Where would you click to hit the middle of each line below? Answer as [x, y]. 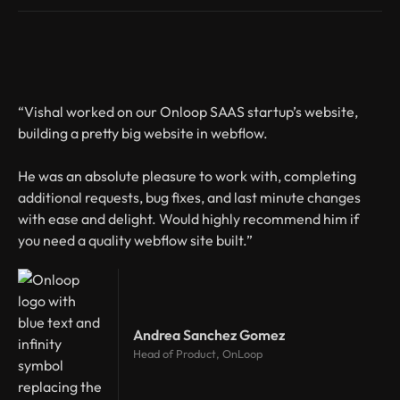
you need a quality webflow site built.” [135, 240]
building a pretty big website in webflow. [143, 133]
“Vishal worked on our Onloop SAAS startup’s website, [188, 111]
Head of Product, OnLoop [198, 354]
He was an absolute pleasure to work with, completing [187, 175]
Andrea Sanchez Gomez [209, 335]
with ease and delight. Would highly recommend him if [188, 218]
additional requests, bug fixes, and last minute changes [189, 197]
